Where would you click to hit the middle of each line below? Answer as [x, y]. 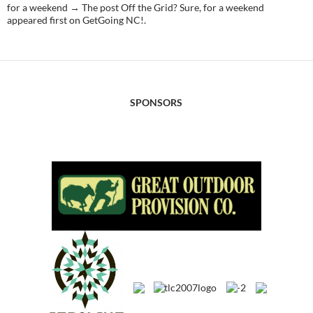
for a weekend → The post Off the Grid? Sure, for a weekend [136, 7]
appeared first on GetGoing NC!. [77, 20]
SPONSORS [156, 102]
